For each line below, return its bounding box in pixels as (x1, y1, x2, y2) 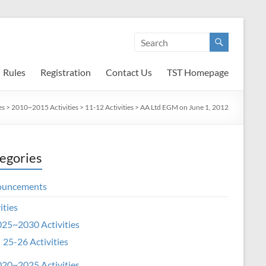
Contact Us (106, 66, 152, 78)
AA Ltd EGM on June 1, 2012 (140, 103, 229, 112)
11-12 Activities (85, 103, 134, 112)
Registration (40, 66, 91, 78)
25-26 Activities (3, 236, 68, 247)
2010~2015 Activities (11, 103, 78, 112)
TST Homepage (167, 66, 229, 78)
